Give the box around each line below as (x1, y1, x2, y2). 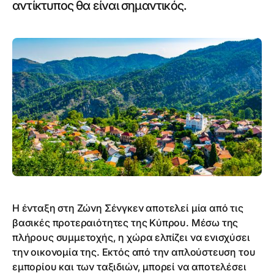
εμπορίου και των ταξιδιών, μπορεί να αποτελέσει (12, 261, 246, 273)
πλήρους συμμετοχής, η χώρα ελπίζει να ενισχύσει (12, 231, 250, 243)
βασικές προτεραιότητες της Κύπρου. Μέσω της (12, 217, 239, 229)
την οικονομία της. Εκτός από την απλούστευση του (12, 246, 256, 258)
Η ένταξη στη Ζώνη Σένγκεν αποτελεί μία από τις (12, 202, 243, 214)
